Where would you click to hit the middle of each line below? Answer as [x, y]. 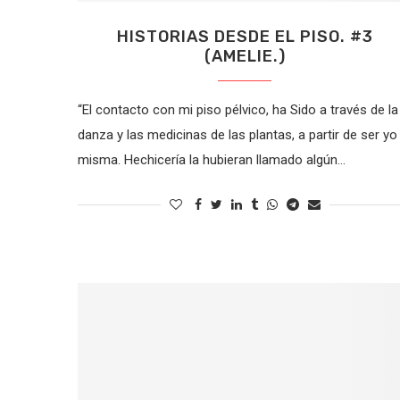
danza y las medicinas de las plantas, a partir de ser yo [237, 134]
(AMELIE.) [245, 56]
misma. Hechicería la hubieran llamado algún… [212, 159]
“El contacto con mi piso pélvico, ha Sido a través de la [238, 109]
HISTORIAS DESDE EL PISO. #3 [245, 36]
